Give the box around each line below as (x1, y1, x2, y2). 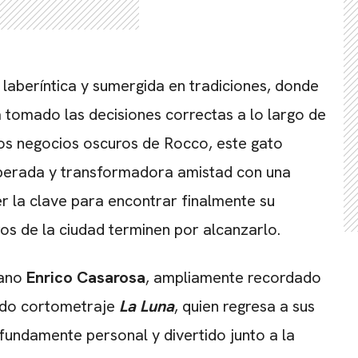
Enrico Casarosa (22, 266, 145, 288)
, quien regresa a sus (174, 295, 315, 316)
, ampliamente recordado (145, 266, 321, 288)
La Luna (119, 295, 174, 316)
